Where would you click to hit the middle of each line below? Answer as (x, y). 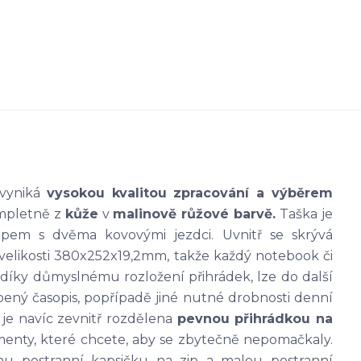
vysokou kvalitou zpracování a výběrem (190, 193)
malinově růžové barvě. (197, 214)
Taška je (307, 214)
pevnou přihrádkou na (255, 319)
